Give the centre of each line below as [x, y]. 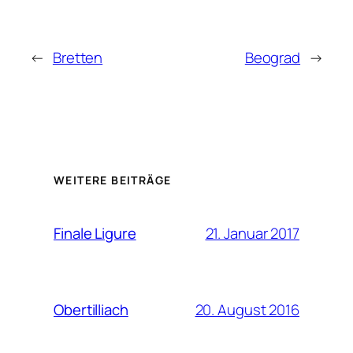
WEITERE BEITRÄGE [113, 180]
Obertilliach [91, 310]
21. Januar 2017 [252, 233]
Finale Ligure [95, 234]
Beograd [273, 57]
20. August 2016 [247, 309]
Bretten [78, 57]
